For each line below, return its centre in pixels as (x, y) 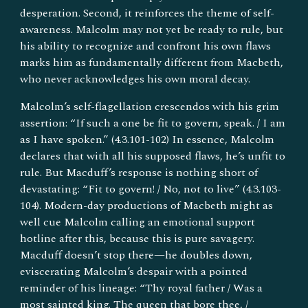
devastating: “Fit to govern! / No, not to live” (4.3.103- (151, 189)
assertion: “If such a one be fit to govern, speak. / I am (153, 123)
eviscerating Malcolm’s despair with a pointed (134, 271)
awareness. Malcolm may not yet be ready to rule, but (152, 29)
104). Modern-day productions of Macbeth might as (147, 205)
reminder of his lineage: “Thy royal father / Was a (142, 288)
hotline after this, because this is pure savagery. (137, 238)
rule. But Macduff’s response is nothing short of (139, 172)
